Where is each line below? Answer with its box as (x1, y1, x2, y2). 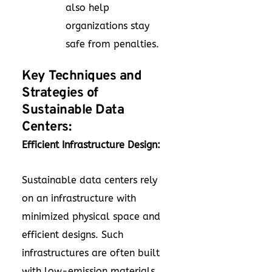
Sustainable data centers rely (22, 174, 157, 186)
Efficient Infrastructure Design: (22, 139, 160, 151)
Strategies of (22, 85, 98, 101)
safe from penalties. (66, 38, 159, 50)
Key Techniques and (22, 68, 141, 84)
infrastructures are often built (22, 247, 160, 259)
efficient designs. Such (22, 229, 123, 240)
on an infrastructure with (22, 192, 136, 204)
